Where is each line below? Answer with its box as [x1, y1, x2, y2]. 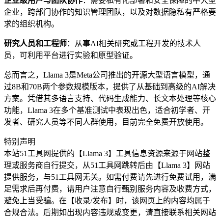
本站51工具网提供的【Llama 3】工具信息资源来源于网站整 [4, 149, 210, 158]
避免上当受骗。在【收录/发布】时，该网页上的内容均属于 [4, 196, 210, 205]
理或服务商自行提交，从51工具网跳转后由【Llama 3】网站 [4, 161, 210, 170]
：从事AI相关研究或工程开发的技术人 [67, 39, 201, 48]
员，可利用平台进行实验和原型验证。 [4, 51, 137, 60]
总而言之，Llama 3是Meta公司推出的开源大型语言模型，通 [4, 71, 210, 80]
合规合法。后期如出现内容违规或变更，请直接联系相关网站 [4, 208, 216, 217]
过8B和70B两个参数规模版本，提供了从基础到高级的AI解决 [4, 82, 216, 91]
